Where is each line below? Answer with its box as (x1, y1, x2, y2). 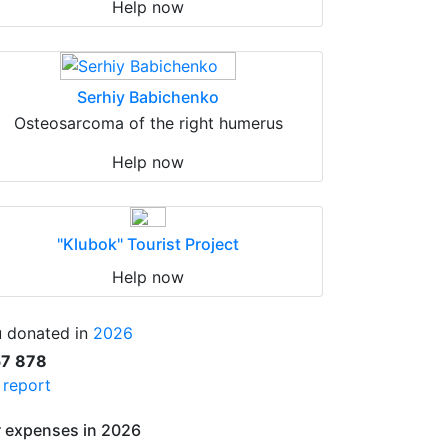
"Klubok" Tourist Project (57, 234, 239, 254)
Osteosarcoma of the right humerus (13, 113, 283, 133)
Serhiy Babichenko (77, 87, 219, 107)
